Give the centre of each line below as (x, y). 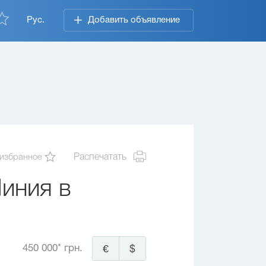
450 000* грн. (53, 248)
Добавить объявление (134, 20)
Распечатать (100, 157)
